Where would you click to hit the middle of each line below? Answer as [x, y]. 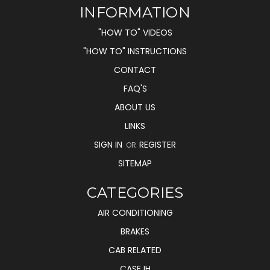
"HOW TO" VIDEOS [135, 33]
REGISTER [158, 145]
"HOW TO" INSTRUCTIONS [135, 52]
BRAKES [135, 232]
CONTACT [135, 70]
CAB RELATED [135, 250]
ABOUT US [135, 108]
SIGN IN [109, 145]
